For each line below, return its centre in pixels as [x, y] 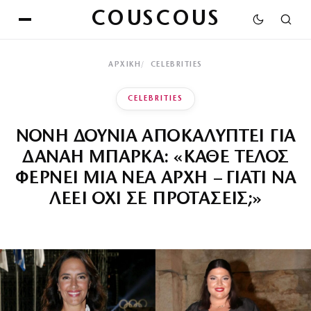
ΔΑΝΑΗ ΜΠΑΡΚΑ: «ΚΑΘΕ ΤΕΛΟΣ [155, 158]
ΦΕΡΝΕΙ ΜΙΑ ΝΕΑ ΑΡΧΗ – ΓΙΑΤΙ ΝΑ [155, 179]
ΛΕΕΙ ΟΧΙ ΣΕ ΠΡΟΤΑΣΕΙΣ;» [155, 200]
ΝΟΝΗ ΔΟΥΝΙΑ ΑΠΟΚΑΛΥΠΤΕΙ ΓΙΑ [155, 137]
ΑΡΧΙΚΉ [125, 65]
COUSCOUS [155, 19]
